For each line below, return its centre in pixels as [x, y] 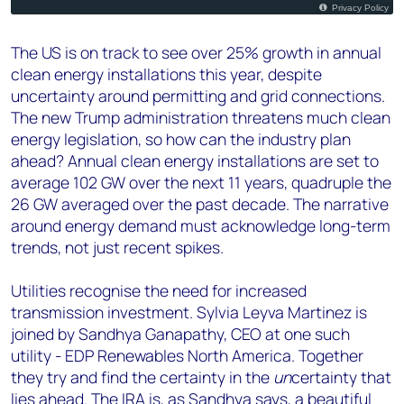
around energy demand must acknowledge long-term [201, 225]
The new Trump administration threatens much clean [201, 117]
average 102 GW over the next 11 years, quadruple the [201, 182]
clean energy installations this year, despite [166, 74]
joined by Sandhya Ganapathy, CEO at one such [180, 334]
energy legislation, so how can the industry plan [181, 139]
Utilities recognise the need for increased [159, 290]
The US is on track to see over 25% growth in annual [196, 52]
